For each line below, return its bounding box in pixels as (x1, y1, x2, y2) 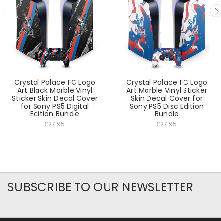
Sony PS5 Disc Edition (129, 101, 204, 111)
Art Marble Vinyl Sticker (126, 85, 207, 96)
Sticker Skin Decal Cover (12, 93, 98, 104)
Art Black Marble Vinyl (17, 85, 93, 96)
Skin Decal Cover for (131, 93, 203, 104)
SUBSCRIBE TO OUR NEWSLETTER (7, 179, 193, 196)
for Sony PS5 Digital (21, 101, 89, 111)
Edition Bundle (30, 109, 80, 119)
